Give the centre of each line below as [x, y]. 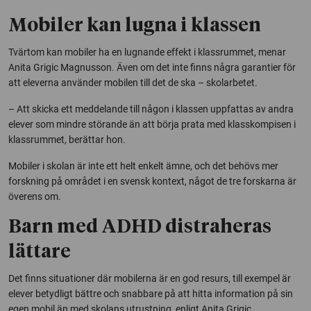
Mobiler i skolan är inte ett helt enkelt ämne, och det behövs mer [143, 166]
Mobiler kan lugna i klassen [135, 26]
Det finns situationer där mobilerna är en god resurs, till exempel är [150, 279]
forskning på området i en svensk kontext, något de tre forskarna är [152, 182]
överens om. [35, 197]
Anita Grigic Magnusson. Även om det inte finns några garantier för [152, 68]
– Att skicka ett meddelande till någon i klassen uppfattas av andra [151, 109]
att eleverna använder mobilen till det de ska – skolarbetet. [133, 83]
